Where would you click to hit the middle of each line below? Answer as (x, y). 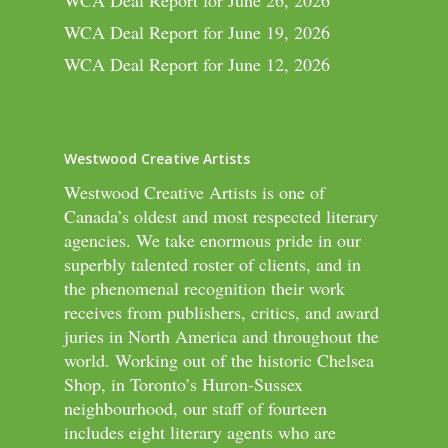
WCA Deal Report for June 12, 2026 (197, 64)
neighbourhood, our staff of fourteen (195, 408)
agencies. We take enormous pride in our (212, 240)
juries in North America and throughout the (221, 336)
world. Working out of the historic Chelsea (219, 360)
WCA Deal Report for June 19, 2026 (197, 32)
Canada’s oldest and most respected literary (221, 216)
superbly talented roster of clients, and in (212, 264)
